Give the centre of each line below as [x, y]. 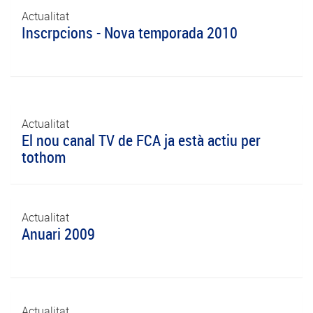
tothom [44, 157]
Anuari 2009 [58, 234]
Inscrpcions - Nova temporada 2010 [130, 32]
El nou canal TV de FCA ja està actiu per [141, 140]
